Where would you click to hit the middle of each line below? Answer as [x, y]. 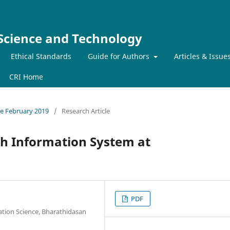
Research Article [86, 111]
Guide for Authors [120, 56]
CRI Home [26, 76]
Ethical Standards [41, 56]
